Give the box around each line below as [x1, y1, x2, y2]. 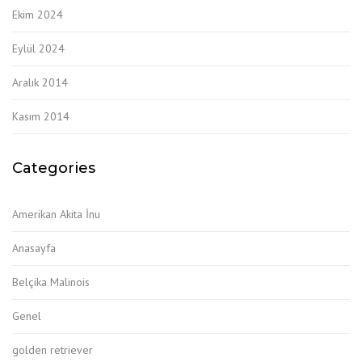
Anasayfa [12, 240, 56, 255]
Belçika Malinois [12, 274, 90, 289]
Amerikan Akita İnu [12, 206, 100, 221]
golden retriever [12, 342, 93, 357]
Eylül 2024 [12, 40, 65, 56]
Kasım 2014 [12, 108, 69, 124]
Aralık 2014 [12, 74, 68, 90]
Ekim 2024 [12, 6, 63, 22]
